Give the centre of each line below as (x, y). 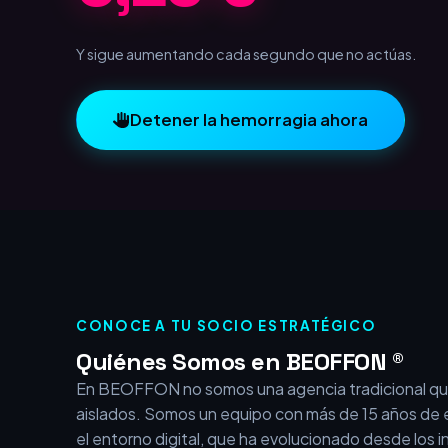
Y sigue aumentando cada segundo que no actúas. (246, 115)
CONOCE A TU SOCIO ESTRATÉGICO (226, 386)
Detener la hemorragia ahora (248, 180)
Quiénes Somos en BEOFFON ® (240, 422)
